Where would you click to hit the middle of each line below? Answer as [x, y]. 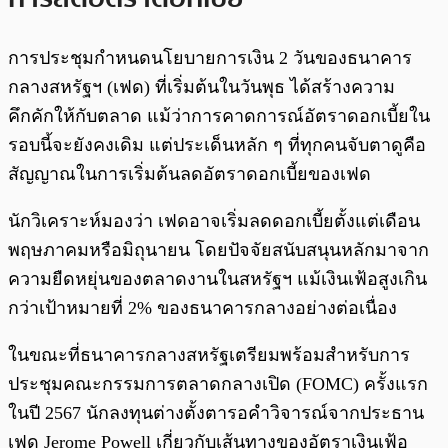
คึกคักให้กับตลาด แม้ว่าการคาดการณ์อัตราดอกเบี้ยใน [219, 115]
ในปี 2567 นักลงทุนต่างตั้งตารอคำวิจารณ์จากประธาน [216, 412]
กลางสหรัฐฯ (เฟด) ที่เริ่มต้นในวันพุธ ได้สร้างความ [201, 86]
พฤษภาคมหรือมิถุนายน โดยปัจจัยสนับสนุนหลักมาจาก [218, 249]
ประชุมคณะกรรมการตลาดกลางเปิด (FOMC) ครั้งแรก [218, 383]
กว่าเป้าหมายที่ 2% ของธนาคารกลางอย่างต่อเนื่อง [202, 307]
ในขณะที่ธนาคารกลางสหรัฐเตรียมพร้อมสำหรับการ [209, 354]
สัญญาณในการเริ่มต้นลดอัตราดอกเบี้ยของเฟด [189, 173]
